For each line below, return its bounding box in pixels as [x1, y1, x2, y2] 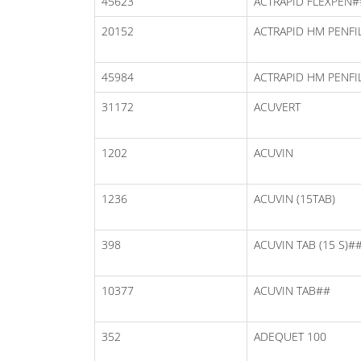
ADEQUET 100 [254, 328, 326, 344]
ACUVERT [254, 98, 301, 114]
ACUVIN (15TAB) [254, 190, 335, 206]
